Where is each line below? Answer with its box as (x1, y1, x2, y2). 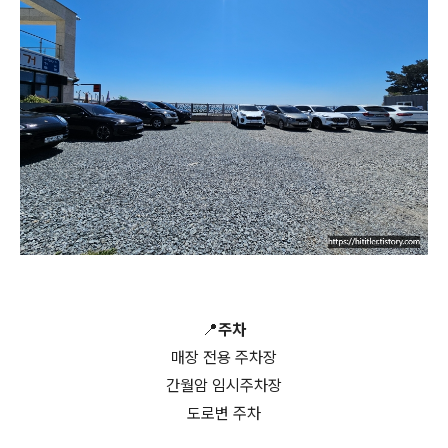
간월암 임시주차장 (166, 376, 282, 395)
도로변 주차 (187, 404, 261, 423)
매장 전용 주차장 (171, 348, 277, 367)
